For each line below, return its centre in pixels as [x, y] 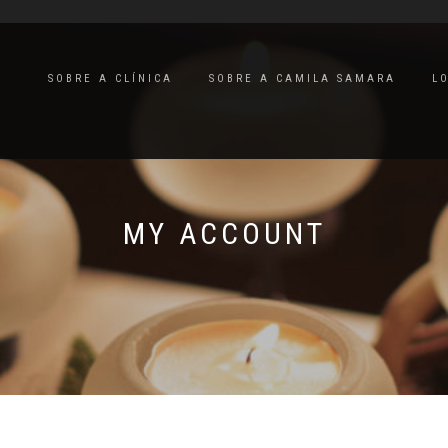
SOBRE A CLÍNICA [110, 78]
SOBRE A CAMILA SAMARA [302, 78]
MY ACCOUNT [224, 233]
